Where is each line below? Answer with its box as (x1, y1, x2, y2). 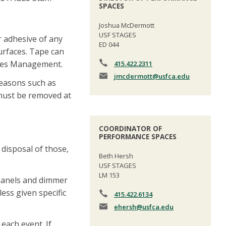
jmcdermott (114, 71, 152, 81)
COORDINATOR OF (99, 124, 162, 134)
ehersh (114, 202, 136, 212)
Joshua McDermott (99, 20, 154, 30)
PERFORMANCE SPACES (99, 132, 177, 142)
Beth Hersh (99, 151, 133, 161)
